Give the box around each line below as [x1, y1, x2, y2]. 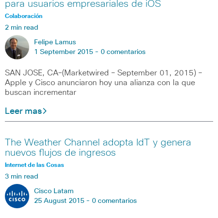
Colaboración [5, 13, 42, 19]
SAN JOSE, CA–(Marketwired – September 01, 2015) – [5, 69, 202, 77]
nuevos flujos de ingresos [5, 148, 116, 158]
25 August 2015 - [34, 198, 92, 205]
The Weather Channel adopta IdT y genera [5, 138, 191, 148]
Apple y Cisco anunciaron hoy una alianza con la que [5, 78, 195, 87]
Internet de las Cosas [5, 163, 64, 169]
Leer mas [5, 107, 42, 116]
